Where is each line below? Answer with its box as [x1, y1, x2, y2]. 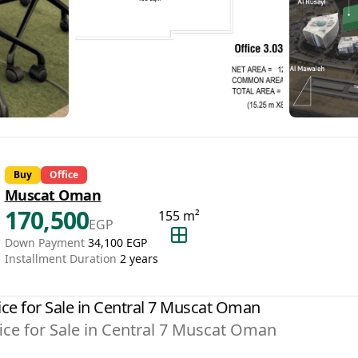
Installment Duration [4, 251, 117, 266]
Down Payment [4, 235, 85, 250]
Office [49, 168, 78, 181]
